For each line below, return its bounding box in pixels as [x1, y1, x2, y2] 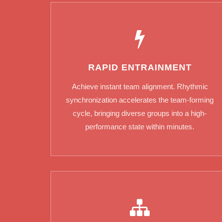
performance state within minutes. [85, 122, 194, 131]
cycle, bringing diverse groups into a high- [73, 109, 207, 118]
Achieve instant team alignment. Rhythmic [71, 82, 208, 91]
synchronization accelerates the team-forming [66, 96, 214, 105]
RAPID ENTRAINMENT [88, 62, 192, 73]
